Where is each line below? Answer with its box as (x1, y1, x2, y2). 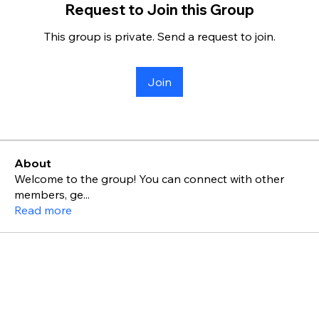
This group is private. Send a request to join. (43, 29, 276, 43)
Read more (14, 203, 72, 217)
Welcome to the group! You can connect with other (14, 172, 284, 186)
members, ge (14, 187, 83, 202)
